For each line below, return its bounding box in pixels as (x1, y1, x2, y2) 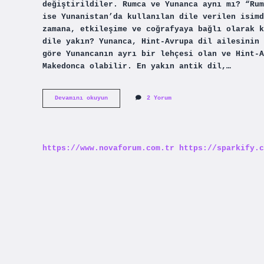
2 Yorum (147, 95, 171, 102)
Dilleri (107, 111, 132, 118)
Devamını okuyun (55, 95, 108, 102)
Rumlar (107, 94, 128, 101)
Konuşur (107, 119, 132, 126)
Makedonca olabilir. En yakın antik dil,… (42, 61, 231, 71)
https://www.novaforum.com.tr (42, 143, 174, 153)
